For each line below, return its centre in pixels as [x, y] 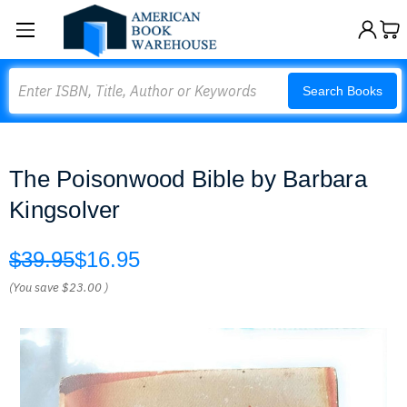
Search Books [342, 91]
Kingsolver [65, 210]
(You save [34, 288]
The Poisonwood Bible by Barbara [188, 179]
